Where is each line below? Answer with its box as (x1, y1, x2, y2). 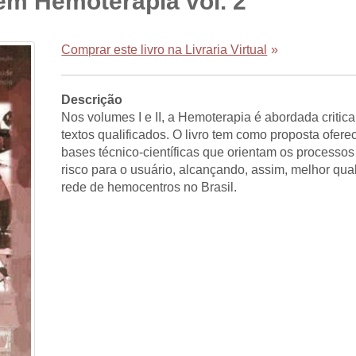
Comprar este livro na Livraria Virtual (61, 43, 268, 56)
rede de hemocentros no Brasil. (61, 180, 238, 194)
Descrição (61, 93, 123, 106)
